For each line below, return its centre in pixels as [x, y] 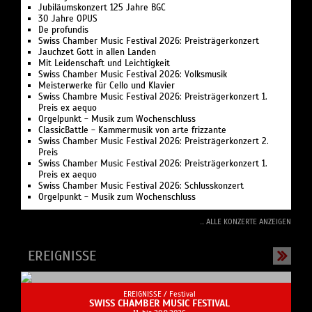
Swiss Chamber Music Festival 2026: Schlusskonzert [141, 186]
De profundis [63, 30]
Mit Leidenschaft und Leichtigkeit [104, 64]
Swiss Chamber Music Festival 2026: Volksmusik [133, 75]
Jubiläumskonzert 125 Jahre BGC [102, 8]
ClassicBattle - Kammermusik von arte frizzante [132, 131]
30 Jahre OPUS [68, 19]
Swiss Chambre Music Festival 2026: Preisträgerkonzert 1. [153, 97]
